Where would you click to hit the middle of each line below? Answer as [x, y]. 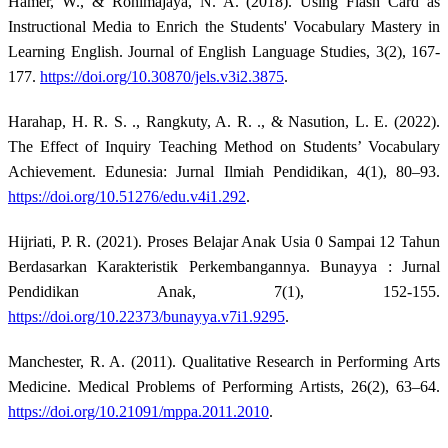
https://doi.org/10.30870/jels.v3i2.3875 [162, 76]
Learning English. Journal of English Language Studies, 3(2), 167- [224, 51]
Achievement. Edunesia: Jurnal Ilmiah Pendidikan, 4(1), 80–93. [224, 171]
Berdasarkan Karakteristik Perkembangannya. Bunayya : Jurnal [224, 266]
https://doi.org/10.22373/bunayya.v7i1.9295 [146, 316]
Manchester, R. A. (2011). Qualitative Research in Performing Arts [224, 361]
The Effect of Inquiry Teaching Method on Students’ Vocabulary [224, 146]
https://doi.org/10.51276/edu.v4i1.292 [127, 196]
